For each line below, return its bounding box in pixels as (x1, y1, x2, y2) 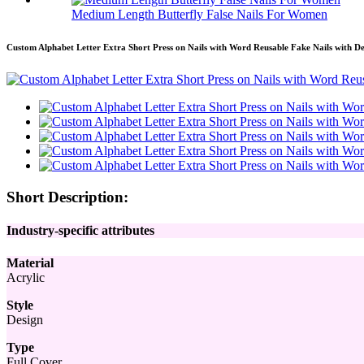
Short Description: (6, 188, 128, 206)
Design (6, 312, 43, 327)
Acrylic (6, 270, 45, 284)
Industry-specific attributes (6, 223, 154, 238)
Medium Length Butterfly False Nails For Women (71, 7, 327, 22)
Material (6, 255, 54, 270)
